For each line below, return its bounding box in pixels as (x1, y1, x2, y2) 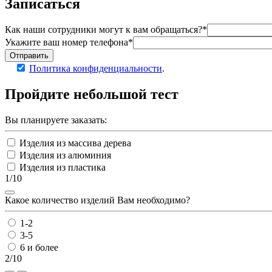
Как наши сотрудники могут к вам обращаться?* (5, 24, 207, 35)
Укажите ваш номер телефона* (5, 37, 133, 48)
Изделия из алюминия (19, 150, 111, 161)
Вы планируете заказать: (5, 115, 107, 126)
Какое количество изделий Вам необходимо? (5, 195, 190, 206)
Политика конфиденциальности (29, 63, 162, 74)
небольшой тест (73, 86, 178, 103)
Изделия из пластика (19, 162, 106, 173)
